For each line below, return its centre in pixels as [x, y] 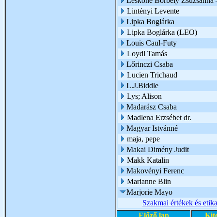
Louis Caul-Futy [152, 43]
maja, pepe [143, 139]
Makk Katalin [148, 160]
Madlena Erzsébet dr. [159, 117]
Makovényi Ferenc [155, 171]
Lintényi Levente [153, 11]
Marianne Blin [149, 181]
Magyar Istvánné [152, 128]
